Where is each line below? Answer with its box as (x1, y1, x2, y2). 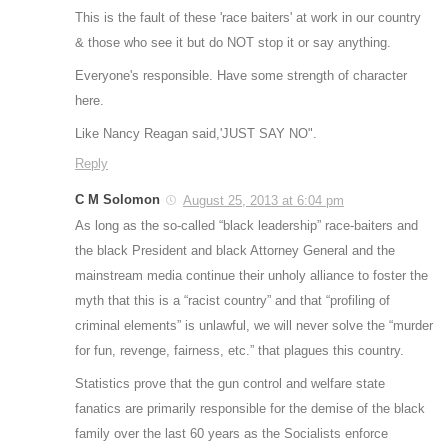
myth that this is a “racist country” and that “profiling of (75, 292, 390, 308)
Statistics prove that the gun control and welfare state (75, 375, 385, 391)
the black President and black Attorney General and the (75, 242, 395, 258)
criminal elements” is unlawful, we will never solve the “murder (75, 317, 433, 333)
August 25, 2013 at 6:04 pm (183, 192, 344, 208)
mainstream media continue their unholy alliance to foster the (75, 267, 428, 283)
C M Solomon (75, 191, 160, 207)
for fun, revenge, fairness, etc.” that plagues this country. (75, 342, 404, 358)
